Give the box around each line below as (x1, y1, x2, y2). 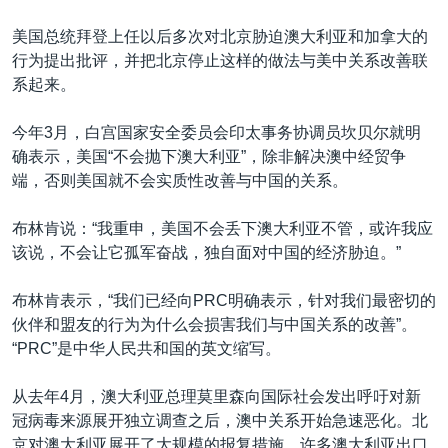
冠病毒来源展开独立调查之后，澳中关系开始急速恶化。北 (12, 411, 428, 429)
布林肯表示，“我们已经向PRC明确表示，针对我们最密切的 (12, 291, 436, 309)
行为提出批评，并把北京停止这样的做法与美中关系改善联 (12, 51, 428, 69)
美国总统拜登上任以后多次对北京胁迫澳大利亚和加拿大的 (12, 27, 428, 45)
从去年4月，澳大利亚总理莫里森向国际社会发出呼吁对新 (12, 387, 421, 405)
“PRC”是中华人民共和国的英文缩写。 (12, 339, 281, 357)
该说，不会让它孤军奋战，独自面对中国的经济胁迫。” (12, 243, 401, 261)
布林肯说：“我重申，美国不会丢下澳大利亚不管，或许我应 (12, 219, 433, 237)
